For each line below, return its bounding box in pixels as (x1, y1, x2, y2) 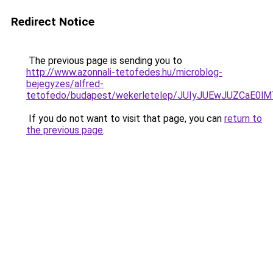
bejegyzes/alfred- (26, 78, 104, 90)
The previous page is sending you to (26, 55, 182, 66)
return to (224, 113, 262, 124)
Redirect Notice (11, 15, 94, 29)
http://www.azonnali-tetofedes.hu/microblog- (26, 66, 222, 78)
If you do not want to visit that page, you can (26, 113, 224, 124)
